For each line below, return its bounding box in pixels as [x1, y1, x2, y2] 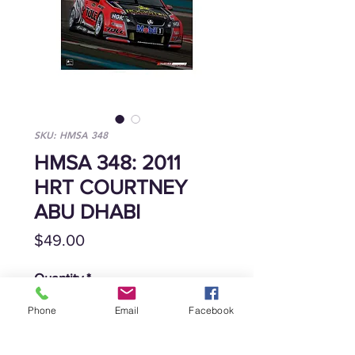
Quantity [34, 270, 83, 286]
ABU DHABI [34, 200, 140, 223]
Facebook [189, 303, 234, 316]
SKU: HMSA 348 [34, 128, 108, 142]
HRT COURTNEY [34, 176, 187, 199]
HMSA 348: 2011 [34, 151, 181, 174]
